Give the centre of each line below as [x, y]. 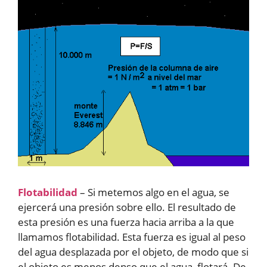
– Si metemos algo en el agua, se [153, 193]
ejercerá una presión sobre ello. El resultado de [127, 207]
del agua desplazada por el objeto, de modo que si [133, 252]
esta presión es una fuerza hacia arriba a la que [126, 222]
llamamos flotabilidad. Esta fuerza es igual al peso [132, 237]
